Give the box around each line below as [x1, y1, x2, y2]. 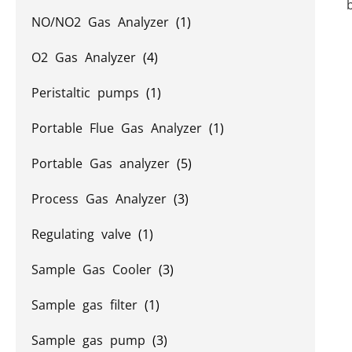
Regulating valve [31, 225, 138, 243]
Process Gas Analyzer [31, 190, 174, 207]
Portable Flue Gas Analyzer [31, 119, 209, 137]
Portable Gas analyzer [31, 155, 177, 172]
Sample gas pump [31, 332, 152, 349]
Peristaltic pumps [31, 84, 146, 101]
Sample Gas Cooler [31, 261, 159, 278]
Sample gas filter [31, 296, 145, 313]
